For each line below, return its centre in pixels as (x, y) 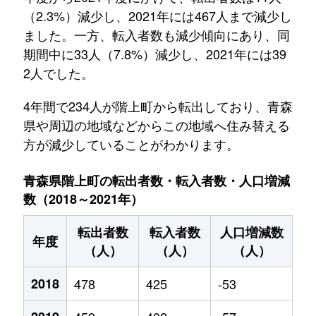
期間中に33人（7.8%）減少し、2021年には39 (154, 54)
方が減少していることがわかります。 (131, 144)
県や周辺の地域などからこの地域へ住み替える (156, 125)
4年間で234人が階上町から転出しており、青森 (158, 106)
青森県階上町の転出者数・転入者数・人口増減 (157, 181)
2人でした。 (58, 73)
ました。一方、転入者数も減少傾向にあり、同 (156, 35)
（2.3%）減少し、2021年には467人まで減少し (157, 16)
